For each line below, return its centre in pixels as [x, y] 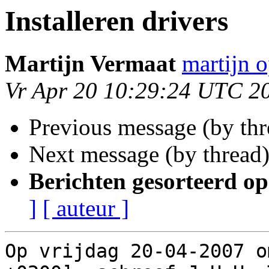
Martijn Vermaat [90, 64]
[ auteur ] [86, 208]
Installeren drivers [116, 21]
